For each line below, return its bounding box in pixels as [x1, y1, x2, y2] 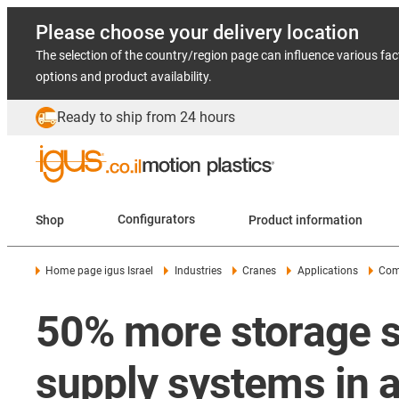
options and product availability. [36, 69, 212, 84]
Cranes [242, 265, 277, 277]
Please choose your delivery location [36, 21, 359, 44]
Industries [174, 265, 222, 277]
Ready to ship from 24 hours [57, 109, 235, 126]
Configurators [118, 212, 195, 227]
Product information [296, 212, 362, 227]
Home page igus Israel [45, 265, 154, 277]
